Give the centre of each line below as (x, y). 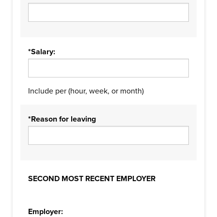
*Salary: (42, 52)
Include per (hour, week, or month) (86, 91)
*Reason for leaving (62, 119)
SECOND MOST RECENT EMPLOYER (92, 179)
